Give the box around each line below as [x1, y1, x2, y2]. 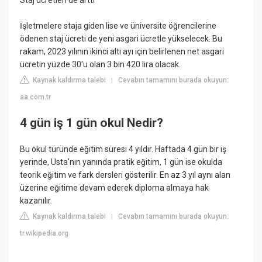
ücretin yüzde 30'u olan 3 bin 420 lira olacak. [20, 60, 181, 70]
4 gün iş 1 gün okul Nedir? [20, 115, 164, 130]
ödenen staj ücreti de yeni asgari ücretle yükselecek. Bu [20, 34, 223, 44]
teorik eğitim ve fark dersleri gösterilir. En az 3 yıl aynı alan [20, 170, 231, 180]
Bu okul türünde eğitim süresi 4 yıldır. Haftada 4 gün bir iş [20, 144, 227, 154]
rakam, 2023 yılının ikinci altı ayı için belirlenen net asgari [20, 47, 225, 57]
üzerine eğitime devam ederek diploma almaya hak [20, 183, 209, 193]
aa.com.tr [20, 93, 51, 102]
